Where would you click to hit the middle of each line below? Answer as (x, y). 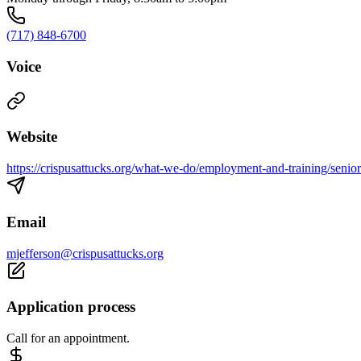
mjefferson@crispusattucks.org (85, 253)
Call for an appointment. (68, 338)
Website (32, 137)
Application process (71, 307)
